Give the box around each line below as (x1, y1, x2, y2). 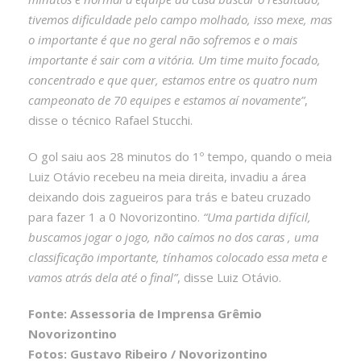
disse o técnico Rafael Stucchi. (28, 112, 193, 129)
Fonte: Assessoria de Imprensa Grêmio (28, 305, 262, 322)
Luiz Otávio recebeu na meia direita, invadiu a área (28, 168, 306, 185)
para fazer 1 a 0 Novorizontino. (28, 209, 200, 226)
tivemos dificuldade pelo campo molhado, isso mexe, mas (28, 11, 332, 28)
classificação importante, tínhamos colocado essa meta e (28, 249, 327, 266)
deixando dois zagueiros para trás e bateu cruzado (28, 189, 311, 205)
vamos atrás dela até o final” (28, 269, 177, 286)
